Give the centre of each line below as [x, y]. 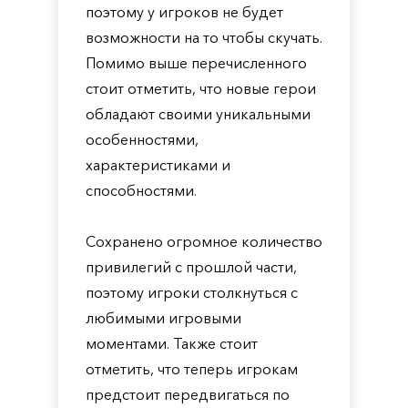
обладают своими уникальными [198, 114]
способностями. [141, 190]
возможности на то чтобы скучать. [204, 37]
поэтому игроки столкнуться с [192, 292]
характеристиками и [158, 165]
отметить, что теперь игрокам [192, 369]
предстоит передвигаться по [188, 394]
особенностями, [142, 139]
